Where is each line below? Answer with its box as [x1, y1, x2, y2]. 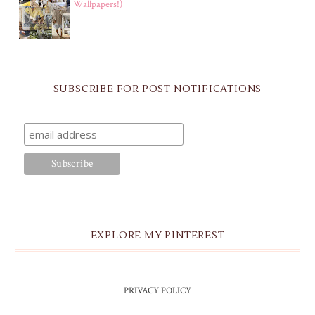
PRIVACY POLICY [124, 285, 191, 297]
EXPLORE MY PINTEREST [90, 229, 225, 243]
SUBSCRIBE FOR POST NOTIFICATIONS [53, 83, 262, 96]
